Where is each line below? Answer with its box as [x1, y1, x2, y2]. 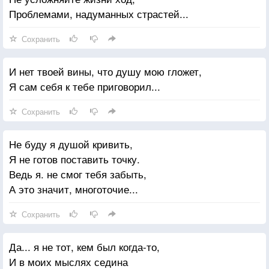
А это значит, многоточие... [9, 181, 138, 196]
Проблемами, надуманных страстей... [9, 5, 189, 21]
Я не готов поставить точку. [9, 151, 140, 166]
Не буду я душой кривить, [9, 136, 133, 151]
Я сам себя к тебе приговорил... [9, 78, 160, 94]
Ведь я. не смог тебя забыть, [9, 166, 147, 181]
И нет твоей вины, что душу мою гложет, [9, 63, 202, 79]
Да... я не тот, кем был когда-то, [9, 238, 160, 254]
